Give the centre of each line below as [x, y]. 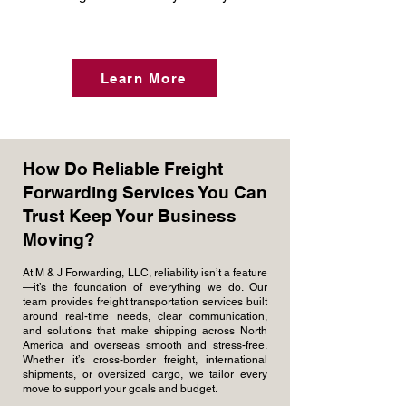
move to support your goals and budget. [120, 389]
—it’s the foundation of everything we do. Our [145, 287]
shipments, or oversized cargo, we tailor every [145, 374]
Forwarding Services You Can [145, 192]
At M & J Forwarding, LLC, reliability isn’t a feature [145, 273]
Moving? [59, 239]
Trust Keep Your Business [130, 216]
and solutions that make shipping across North [145, 331]
